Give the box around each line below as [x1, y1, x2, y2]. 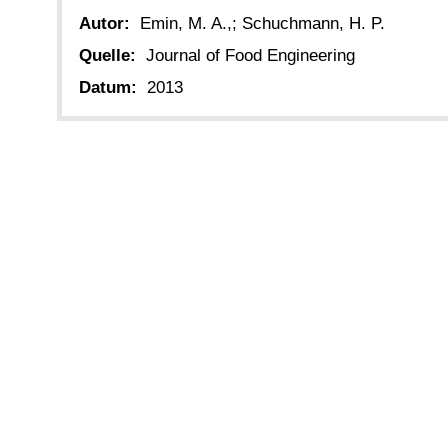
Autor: [79, 13, 130, 33]
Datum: [79, 78, 137, 98]
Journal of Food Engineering [146, 46, 355, 66]
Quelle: [79, 46, 136, 66]
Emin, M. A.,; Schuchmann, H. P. [140, 13, 385, 33]
